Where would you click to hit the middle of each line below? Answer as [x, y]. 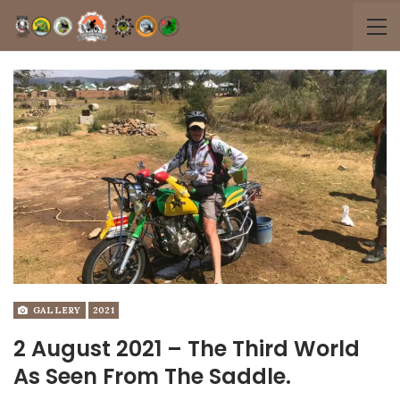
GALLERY [55, 310]
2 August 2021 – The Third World [187, 348]
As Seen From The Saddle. [152, 376]
